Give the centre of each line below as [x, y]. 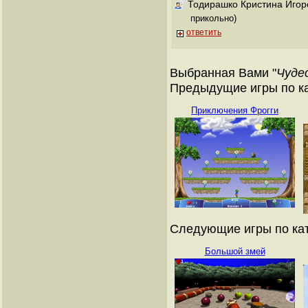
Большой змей [235, 251]
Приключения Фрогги [235, 110]
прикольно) [213, 18]
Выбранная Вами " [223, 72]
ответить [204, 32]
